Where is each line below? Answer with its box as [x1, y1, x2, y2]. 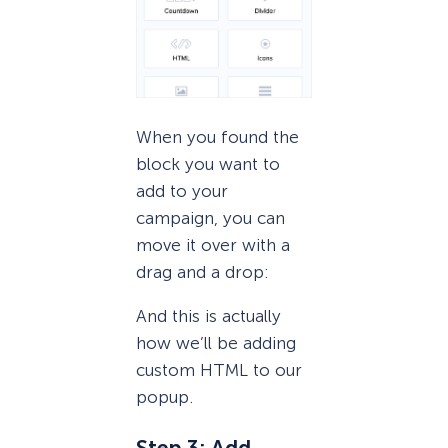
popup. [136, 386, 193, 407]
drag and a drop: [136, 261, 269, 282]
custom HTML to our [136, 359, 302, 380]
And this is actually [136, 305, 281, 326]
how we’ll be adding [136, 332, 296, 353]
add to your [136, 180, 228, 201]
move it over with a [136, 234, 290, 255]
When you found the [136, 126, 299, 147]
